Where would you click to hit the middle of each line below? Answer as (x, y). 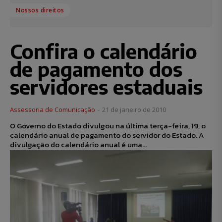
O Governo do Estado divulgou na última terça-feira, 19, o (108, 126)
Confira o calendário (104, 51)
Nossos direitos (40, 10)
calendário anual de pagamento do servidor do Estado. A (104, 135)
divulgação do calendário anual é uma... (78, 145)
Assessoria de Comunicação (53, 110)
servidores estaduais (106, 87)
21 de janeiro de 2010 (134, 110)
